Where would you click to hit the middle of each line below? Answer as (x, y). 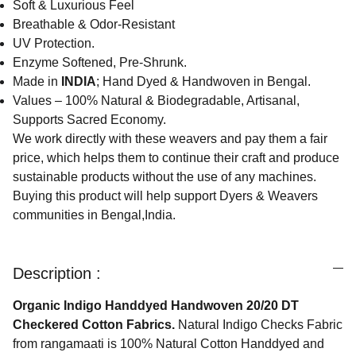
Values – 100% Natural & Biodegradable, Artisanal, (156, 101)
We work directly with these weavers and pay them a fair (170, 139)
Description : (57, 273)
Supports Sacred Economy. (89, 120)
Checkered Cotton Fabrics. (95, 325)
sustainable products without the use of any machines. (164, 177)
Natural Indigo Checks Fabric (260, 325)
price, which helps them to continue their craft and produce (176, 158)
